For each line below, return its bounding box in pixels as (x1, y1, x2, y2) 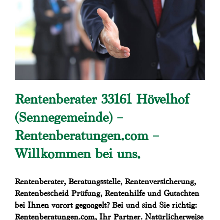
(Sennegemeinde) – (15, 110, 123, 125)
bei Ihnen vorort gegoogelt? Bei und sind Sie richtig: (15, 201, 197, 210)
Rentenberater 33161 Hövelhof (15, 92, 189, 107)
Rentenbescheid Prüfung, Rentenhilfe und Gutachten (15, 189, 199, 198)
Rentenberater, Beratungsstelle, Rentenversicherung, (15, 177, 196, 186)
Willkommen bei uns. (15, 146, 140, 161)
